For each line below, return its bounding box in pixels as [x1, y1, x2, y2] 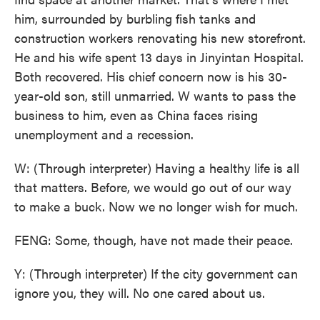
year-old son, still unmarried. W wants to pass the [14, 86, 296, 104]
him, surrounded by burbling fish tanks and [14, 9, 256, 27]
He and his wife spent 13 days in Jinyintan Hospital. [14, 48, 304, 66]
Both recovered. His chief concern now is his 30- [14, 67, 287, 85]
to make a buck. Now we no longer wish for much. [14, 197, 298, 215]
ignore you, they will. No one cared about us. [14, 284, 265, 301]
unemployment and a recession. [14, 125, 194, 143]
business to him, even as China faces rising [14, 106, 258, 124]
